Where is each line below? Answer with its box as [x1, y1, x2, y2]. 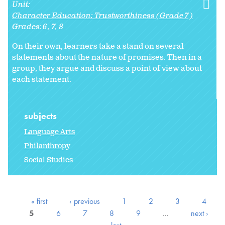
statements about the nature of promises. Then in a [12, 52, 202, 63]
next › [190, 207, 208, 218]
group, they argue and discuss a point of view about [12, 63, 202, 74]
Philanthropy [24, 141, 70, 151]
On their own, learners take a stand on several [12, 41, 184, 52]
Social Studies [24, 155, 73, 165]
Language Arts [24, 127, 75, 137]
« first [31, 195, 47, 206]
